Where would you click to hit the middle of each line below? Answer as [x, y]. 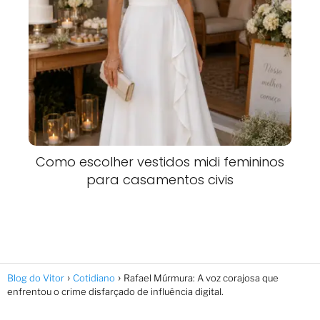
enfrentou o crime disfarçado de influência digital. [115, 291]
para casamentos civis [160, 179]
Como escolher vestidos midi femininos [160, 161]
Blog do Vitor [36, 277]
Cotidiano [94, 277]
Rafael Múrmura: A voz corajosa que [201, 277]
